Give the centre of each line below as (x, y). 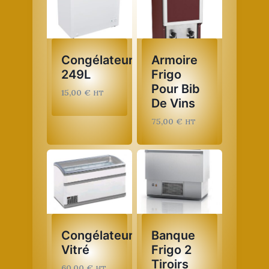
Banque (173, 235)
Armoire (174, 60)
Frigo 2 (171, 249)
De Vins (173, 103)
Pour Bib (176, 89)
